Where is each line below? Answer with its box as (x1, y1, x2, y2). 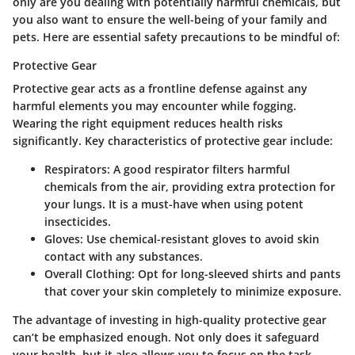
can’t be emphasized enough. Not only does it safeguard (13, 329, 319, 345)
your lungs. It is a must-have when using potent (44, 196, 303, 212)
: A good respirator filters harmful (107, 161, 290, 177)
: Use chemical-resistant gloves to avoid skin (80, 231, 319, 246)
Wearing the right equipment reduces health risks (13, 115, 283, 131)
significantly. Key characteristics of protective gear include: (13, 132, 333, 148)
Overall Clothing (44, 265, 132, 281)
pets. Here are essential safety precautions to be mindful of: (13, 29, 340, 44)
